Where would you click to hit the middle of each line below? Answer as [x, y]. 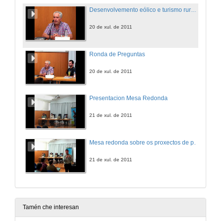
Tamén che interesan [51, 207]
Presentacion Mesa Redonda [129, 98]
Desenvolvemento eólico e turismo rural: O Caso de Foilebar [194, 10]
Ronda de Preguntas [117, 54]
